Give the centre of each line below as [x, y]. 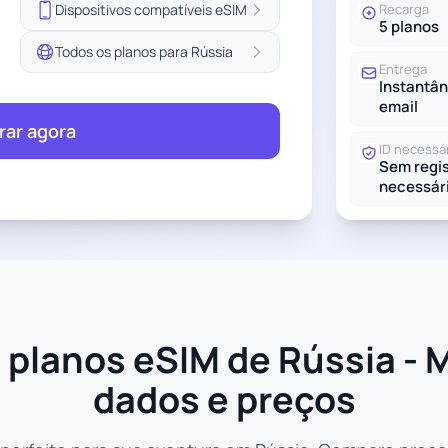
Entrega [403, 69]
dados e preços [224, 399]
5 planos [409, 26]
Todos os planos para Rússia [144, 51]
